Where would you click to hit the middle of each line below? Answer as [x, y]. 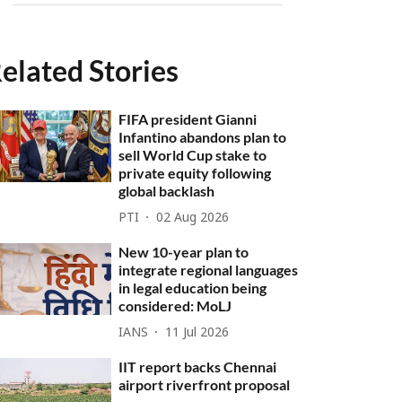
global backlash [167, 191]
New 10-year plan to [184, 252]
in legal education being [193, 288]
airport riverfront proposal [205, 385]
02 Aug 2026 [193, 218]
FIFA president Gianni [188, 119]
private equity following [195, 173]
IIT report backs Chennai [198, 367]
